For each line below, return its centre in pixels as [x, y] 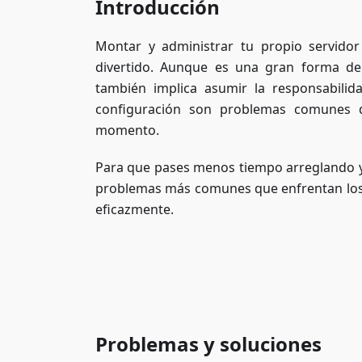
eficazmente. [135, 209]
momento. [127, 130]
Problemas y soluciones [208, 344]
